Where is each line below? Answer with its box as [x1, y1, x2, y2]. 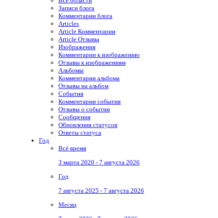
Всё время [58, 144, 86, 152]
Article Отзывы [58, 35, 99, 43]
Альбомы [58, 66, 84, 74]
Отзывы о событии [58, 105, 110, 113]
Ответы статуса [58, 128, 101, 136]
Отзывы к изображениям [58, 58, 126, 66]
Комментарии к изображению [58, 51, 140, 58]
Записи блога [58, 4, 94, 12]
